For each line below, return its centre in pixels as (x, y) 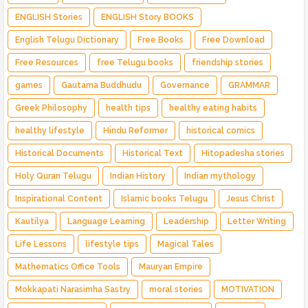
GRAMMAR (249, 86)
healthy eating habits (213, 108)
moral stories (176, 290)
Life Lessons (41, 244)
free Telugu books (135, 63)
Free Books (161, 40)
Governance (185, 86)
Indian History (138, 176)
